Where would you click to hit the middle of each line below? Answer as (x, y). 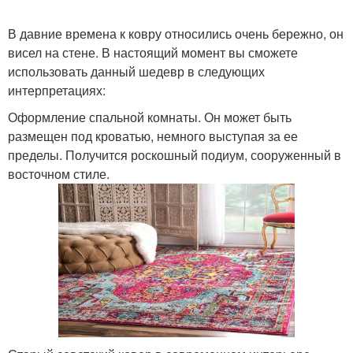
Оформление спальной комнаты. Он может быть (150, 117)
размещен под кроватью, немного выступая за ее (153, 136)
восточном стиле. (59, 174)
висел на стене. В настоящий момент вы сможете (153, 52)
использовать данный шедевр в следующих (136, 71)
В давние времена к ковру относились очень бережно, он (176, 33)
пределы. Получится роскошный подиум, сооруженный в (175, 155)
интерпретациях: (57, 90)
